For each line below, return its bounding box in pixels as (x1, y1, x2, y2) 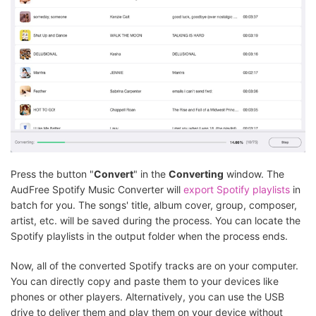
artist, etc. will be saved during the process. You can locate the (11, 214, 300, 226)
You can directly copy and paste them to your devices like (11, 274, 279, 287)
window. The (224, 167, 284, 180)
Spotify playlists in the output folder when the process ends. (11, 229, 288, 242)
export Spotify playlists (183, 183, 290, 195)
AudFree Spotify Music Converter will (11, 183, 183, 195)
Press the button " (11, 167, 94, 180)
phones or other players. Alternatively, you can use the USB (11, 290, 284, 303)
